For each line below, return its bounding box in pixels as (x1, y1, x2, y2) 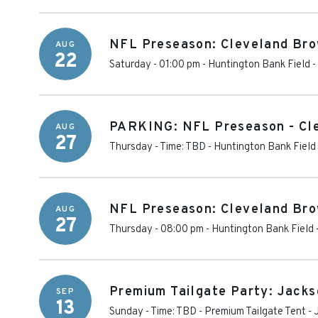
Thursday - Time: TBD (109, 141, 206, 154)
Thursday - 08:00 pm (109, 223, 204, 236)
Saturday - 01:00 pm (109, 58, 200, 72)
